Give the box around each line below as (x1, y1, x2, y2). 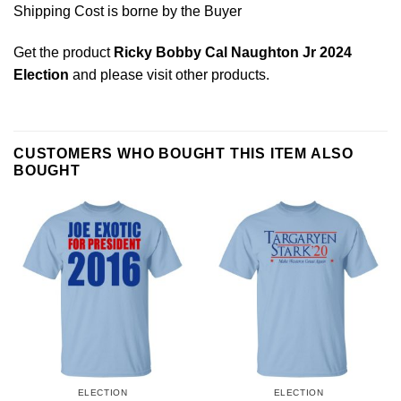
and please (69, 66, 147, 82)
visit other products (147, 66, 266, 82)
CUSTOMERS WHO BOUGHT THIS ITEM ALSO (13, 146, 354, 162)
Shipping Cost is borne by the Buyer (13, 3, 242, 19)
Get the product (13, 44, 114, 60)
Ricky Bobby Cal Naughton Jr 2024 (114, 44, 352, 60)
